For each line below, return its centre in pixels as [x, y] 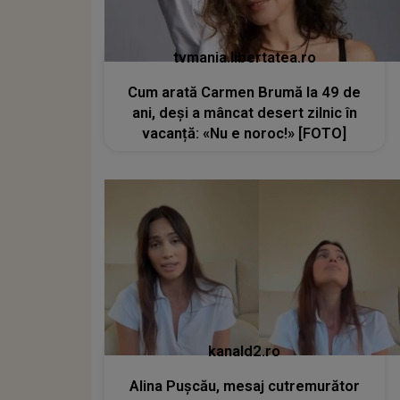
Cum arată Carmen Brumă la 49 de [245, 93]
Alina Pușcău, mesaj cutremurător [244, 386]
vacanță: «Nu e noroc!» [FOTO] [245, 134]
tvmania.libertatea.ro [244, 58]
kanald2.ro [245, 351]
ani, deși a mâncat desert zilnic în [244, 113]
